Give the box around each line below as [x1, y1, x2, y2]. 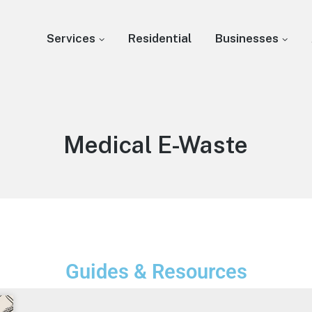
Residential [128, 31, 192, 45]
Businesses [215, 31, 279, 45]
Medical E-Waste [63, 131, 249, 159]
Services [47, 31, 96, 45]
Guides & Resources [65, 259, 247, 283]
